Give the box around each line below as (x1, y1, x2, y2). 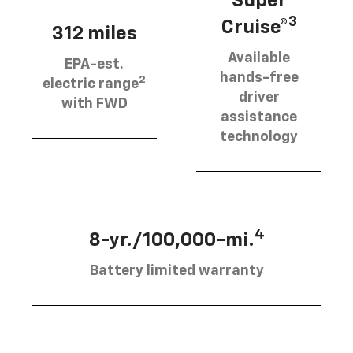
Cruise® (221, 18, 288, 38)
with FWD (61, 97, 128, 112)
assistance (221, 110, 297, 125)
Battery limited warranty (89, 264, 264, 279)
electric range (43, 77, 139, 92)
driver (238, 91, 280, 106)
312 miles (51, 24, 137, 44)
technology (220, 130, 298, 145)
